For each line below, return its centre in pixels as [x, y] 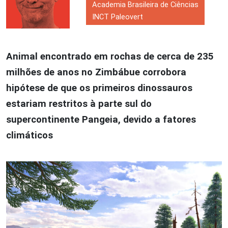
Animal [23, 56]
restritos [69, 104]
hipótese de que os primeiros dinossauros [99, 88]
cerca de [177, 56]
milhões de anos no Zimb [62, 72]
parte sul [117, 104]
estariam [27, 104]
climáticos [30, 135]
